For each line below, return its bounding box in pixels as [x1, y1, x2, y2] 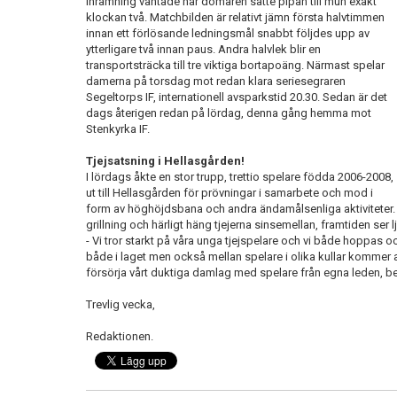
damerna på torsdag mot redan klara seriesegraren [86, 74, 346, 88]
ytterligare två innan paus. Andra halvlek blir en [86, 43, 321, 56]
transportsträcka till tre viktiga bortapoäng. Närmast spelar [86, 58, 385, 72]
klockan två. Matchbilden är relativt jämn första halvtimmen [86, 11, 385, 24]
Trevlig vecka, [86, 298, 155, 311]
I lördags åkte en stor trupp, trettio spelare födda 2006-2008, [86, 170, 393, 183]
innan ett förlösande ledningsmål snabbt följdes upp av [86, 27, 370, 40]
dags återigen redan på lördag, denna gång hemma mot [86, 106, 371, 120]
